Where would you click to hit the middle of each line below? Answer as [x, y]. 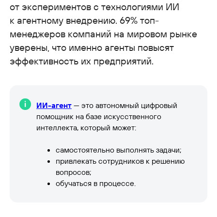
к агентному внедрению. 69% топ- [84, 20]
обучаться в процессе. [96, 183]
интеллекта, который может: [86, 127]
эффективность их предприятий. [82, 61]
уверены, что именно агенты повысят [92, 47]
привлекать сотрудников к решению [120, 161]
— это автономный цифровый [124, 105]
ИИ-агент [54, 105]
